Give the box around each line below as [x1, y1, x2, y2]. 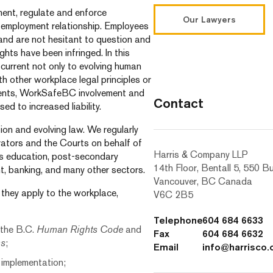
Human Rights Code [37, 224, 123, 235]
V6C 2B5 [153, 189, 193, 200]
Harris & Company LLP [153, 149, 248, 160]
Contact [153, 95, 204, 111]
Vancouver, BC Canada [153, 175, 252, 187]
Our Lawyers [182, 15, 236, 24]
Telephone [153, 214, 203, 226]
